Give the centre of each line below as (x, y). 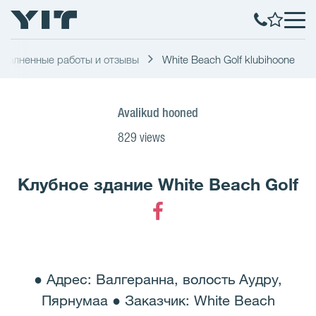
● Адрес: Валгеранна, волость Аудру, (158, 279)
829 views (141, 137)
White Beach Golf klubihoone (229, 59)
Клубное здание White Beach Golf (158, 184)
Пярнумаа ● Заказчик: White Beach (158, 300)
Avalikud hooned (158, 112)
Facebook (186, 233)
